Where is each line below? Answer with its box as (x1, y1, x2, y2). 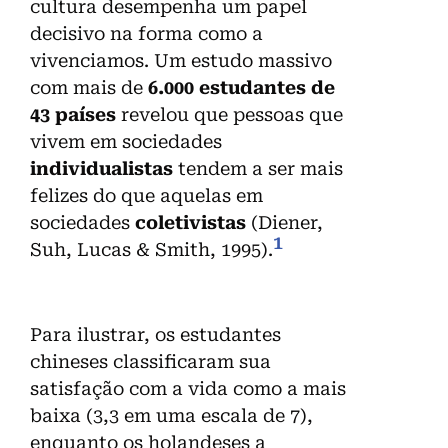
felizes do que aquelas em (30, 185, 263, 207)
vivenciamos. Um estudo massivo (30, 50, 332, 72)
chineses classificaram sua (30, 351, 271, 373)
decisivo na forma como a (30, 23, 263, 45)
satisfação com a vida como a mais (30, 378, 346, 400)
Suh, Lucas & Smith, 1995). (30, 239, 273, 261)
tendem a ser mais (173, 158, 343, 180)
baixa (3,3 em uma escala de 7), (30, 405, 313, 427)
